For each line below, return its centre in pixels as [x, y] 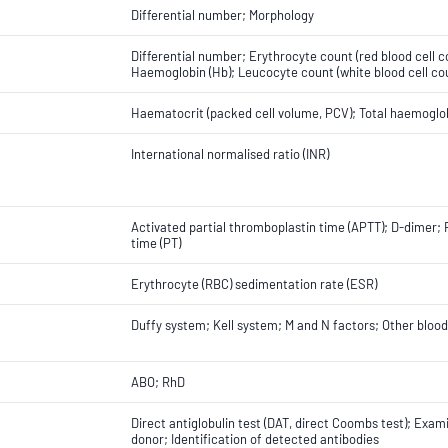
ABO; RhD [158, 382]
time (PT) [156, 243]
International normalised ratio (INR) [230, 154]
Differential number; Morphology [222, 15]
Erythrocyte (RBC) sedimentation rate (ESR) [254, 284]
